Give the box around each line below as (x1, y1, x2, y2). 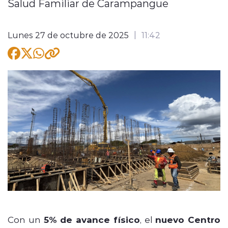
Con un (8, 213, 44, 225)
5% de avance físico (43, 213, 140, 225)
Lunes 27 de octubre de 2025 (8, 29, 129, 40)
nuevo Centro (155, 213, 220, 225)
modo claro (62, 67, 108, 78)
